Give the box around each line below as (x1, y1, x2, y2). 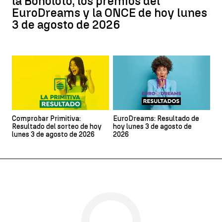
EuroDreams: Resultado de (113, 114, 199, 123)
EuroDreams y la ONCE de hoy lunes (12, 5, 207, 20)
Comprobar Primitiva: (12, 114, 81, 123)
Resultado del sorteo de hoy (12, 122, 102, 131)
